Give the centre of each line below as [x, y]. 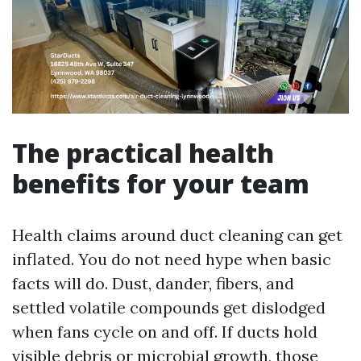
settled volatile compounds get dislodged [169, 307]
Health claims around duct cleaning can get [177, 234]
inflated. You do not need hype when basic [172, 259]
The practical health [143, 152]
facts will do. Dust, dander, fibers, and [153, 283]
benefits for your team [161, 183]
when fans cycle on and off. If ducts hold [165, 331]
